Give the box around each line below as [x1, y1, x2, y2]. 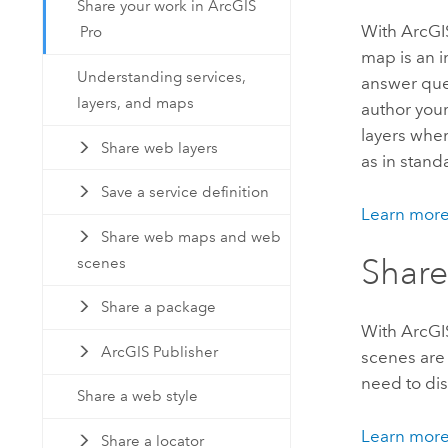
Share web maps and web [100, 227, 281, 246]
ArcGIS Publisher [100, 342, 218, 361]
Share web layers [100, 138, 218, 157]
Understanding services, [77, 68, 247, 87]
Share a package [100, 298, 216, 317]
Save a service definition [100, 183, 269, 202]
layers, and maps [77, 94, 195, 113]
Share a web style [77, 387, 199, 406]
